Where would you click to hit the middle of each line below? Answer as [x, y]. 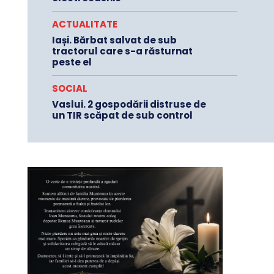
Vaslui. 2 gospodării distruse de [129, 105]
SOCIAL [69, 89]
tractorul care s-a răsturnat [122, 51]
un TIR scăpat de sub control [122, 116]
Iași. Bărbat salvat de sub [114, 40]
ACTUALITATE [84, 24]
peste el [72, 62]
